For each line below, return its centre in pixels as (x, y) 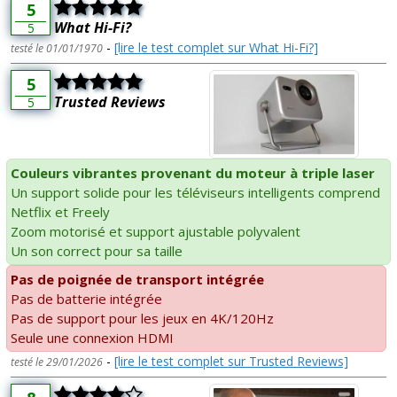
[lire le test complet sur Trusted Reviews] (231, 362)
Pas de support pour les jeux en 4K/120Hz (142, 319)
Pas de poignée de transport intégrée (137, 280)
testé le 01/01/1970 (57, 49)
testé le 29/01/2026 (57, 362)
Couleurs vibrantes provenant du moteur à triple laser (193, 173)
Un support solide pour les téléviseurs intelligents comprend (195, 193)
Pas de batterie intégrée (86, 299)
